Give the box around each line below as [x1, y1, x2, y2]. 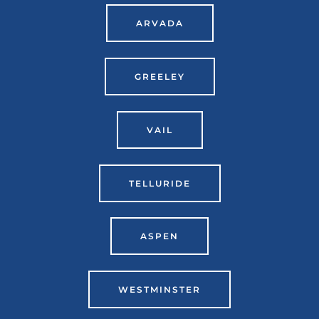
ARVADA [135, 18, 184, 29]
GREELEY [134, 71, 185, 83]
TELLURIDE [128, 177, 191, 189]
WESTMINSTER [118, 284, 201, 296]
